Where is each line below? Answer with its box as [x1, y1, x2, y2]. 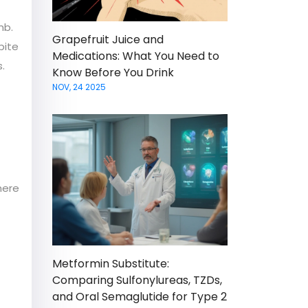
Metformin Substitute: [52, 256, 169, 272]
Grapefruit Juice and [52, 32, 164, 47]
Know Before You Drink [52, 65, 174, 80]
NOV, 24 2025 [52, 81, 106, 93]
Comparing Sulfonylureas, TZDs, [52, 272, 222, 289]
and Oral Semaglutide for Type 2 [52, 289, 227, 305]
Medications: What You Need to [52, 48, 219, 64]
